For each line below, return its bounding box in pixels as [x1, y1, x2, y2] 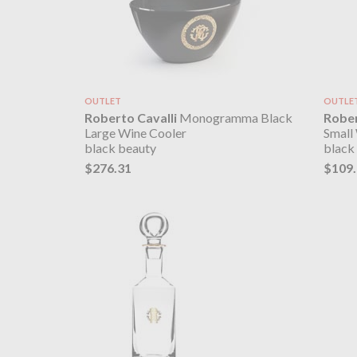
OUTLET [84, 95, 121, 106]
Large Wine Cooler [84, 125, 186, 141]
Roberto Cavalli [84, 110, 177, 126]
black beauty [84, 140, 156, 156]
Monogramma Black [176, 110, 292, 126]
